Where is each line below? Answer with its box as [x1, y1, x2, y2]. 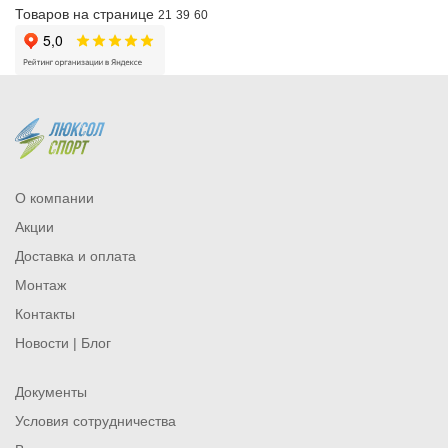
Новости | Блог [15, 335, 111, 352]
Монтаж [15, 277, 66, 294]
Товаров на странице [15, 6, 154, 22]
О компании [15, 190, 94, 207]
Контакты [15, 306, 75, 323]
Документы [15, 384, 87, 401]
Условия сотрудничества [15, 413, 176, 430]
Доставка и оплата [15, 248, 136, 265]
